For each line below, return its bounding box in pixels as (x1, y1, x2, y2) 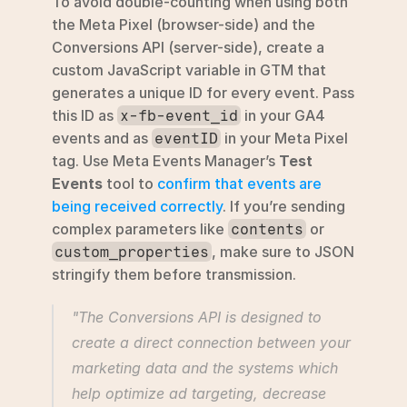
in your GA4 (241, 105, 326, 124)
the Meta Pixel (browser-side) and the (52, 15, 315, 34)
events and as (52, 128, 152, 147)
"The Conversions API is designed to (72, 307, 322, 326)
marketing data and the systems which (72, 358, 338, 377)
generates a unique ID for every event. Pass (52, 83, 354, 102)
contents (231, 220, 304, 238)
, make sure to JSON (212, 242, 355, 261)
